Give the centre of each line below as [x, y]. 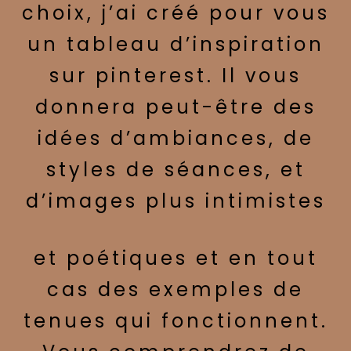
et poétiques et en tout [175, 259]
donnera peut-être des [175, 107]
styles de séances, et [175, 169]
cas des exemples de [175, 290]
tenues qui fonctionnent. [175, 321]
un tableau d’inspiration [175, 44]
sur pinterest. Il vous [175, 75]
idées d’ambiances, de [175, 138]
